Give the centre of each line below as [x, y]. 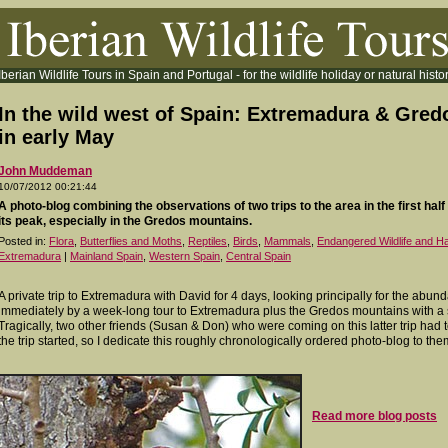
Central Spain [258, 256]
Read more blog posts [374, 416]
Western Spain [184, 256]
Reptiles [207, 241]
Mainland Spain [106, 256]
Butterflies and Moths [131, 241]
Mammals [287, 241]
